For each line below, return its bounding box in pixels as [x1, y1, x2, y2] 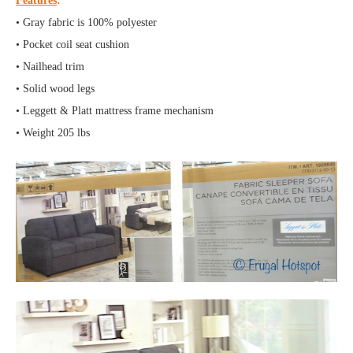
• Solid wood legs [16, 83, 95, 95]
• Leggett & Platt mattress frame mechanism [16, 105, 214, 117]
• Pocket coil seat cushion [16, 39, 129, 51]
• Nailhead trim [16, 61, 84, 73]
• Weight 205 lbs [16, 127, 90, 139]
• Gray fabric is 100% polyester [16, 17, 157, 29]
